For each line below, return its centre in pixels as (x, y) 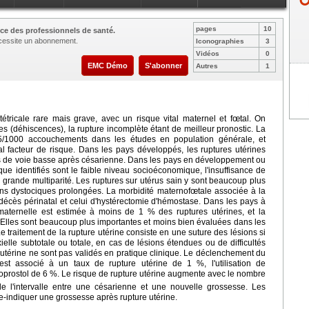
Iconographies (220, 41)
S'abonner (163, 66)
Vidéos (208, 54)
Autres (207, 66)
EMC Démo (108, 66)
